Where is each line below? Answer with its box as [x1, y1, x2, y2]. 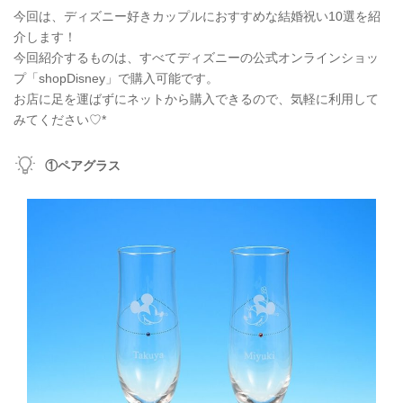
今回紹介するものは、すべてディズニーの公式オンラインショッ [13, 50, 379, 66]
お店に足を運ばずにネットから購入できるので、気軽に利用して [13, 92, 379, 107]
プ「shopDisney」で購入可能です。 [13, 71, 219, 86]
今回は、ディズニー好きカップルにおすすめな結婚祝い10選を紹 [13, 9, 381, 24]
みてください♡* [13, 112, 106, 128]
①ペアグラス [45, 158, 121, 174]
